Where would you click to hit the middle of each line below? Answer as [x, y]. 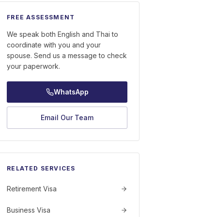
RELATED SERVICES [41, 168]
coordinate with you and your [54, 45]
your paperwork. [34, 66]
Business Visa [29, 210]
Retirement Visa [32, 189]
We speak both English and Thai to [63, 34]
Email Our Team [67, 117]
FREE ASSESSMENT [41, 17]
